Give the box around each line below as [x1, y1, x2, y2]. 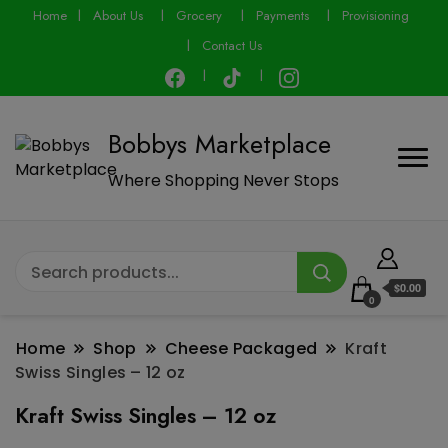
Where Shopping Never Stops [108, 168, 339, 192]
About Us [93, 5, 144, 25]
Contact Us [202, 35, 262, 55]
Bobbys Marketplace [108, 124, 331, 163]
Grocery [176, 5, 223, 25]
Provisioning [341, 5, 409, 25]
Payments [255, 5, 309, 25]
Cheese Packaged [164, 336, 318, 360]
